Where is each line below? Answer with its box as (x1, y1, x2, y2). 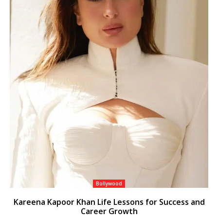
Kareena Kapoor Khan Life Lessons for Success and (13, 197, 205, 208)
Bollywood (96, 180, 122, 187)
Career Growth (80, 206, 138, 217)
